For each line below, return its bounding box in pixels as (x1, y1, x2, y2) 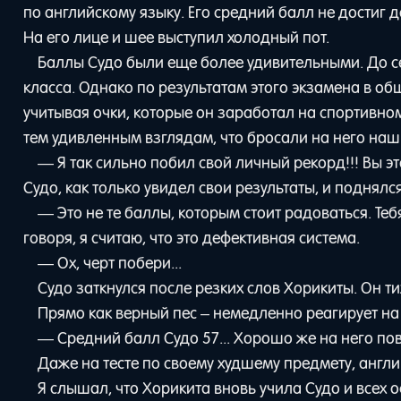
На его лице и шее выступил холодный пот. (23, 27, 330, 47)
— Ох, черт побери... (37, 252, 182, 273)
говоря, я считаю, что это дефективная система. (23, 227, 361, 248)
